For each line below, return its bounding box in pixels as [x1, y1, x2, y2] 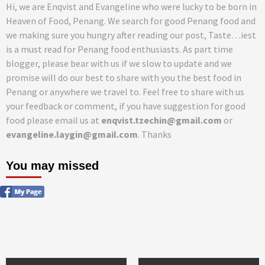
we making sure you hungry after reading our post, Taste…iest [6, 29, 256, 41]
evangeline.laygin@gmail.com [6, 128, 138, 140]
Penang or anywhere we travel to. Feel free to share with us [6, 86, 244, 98]
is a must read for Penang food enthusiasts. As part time [6, 43, 233, 55]
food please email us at [6, 114, 101, 126]
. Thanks [138, 128, 172, 140]
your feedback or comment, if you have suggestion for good [6, 100, 245, 112]
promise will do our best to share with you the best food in [6, 72, 241, 83]
